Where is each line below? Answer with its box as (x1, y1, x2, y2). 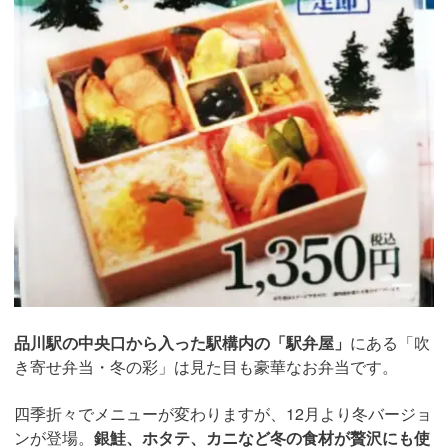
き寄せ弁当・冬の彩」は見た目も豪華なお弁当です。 (14, 355, 398, 379)
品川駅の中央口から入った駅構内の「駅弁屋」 (14, 331, 350, 355)
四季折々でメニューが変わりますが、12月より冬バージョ (14, 402, 432, 426)
